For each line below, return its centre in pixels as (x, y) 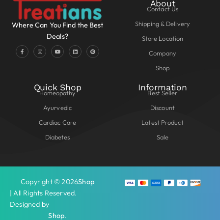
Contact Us (163, 9)
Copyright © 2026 (49, 182)
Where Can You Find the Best (57, 25)
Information (163, 88)
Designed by (30, 205)
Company (163, 53)
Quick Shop (57, 88)
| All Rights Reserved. (43, 193)
